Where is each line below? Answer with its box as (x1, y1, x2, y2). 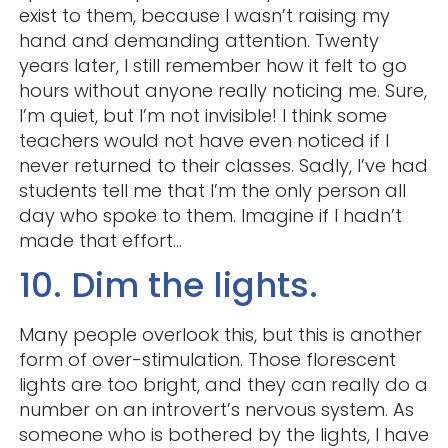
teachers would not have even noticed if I (18, 127, 389, 153)
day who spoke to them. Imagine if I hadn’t (18, 202, 402, 228)
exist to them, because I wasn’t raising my (18, 2, 390, 28)
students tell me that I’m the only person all (18, 177, 406, 203)
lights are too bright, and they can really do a (18, 371, 428, 397)
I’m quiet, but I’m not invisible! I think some (18, 102, 387, 128)
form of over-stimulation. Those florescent (18, 346, 396, 372)
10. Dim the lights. (18, 260, 318, 309)
